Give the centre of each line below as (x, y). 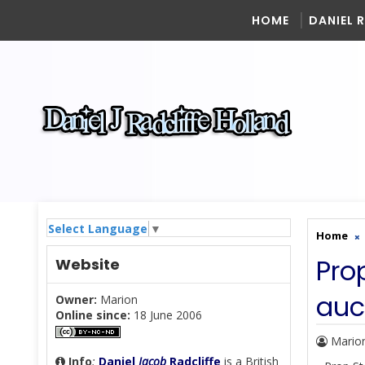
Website (88, 264)
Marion (117, 299)
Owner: (76, 299)
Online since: (93, 314)
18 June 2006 (166, 314)
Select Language (98, 228)
